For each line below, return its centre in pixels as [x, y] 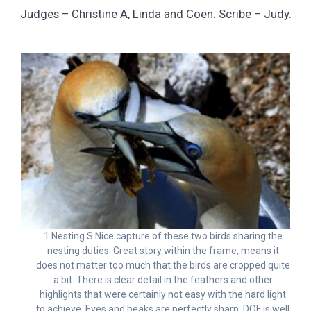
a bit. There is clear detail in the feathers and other [163, 280]
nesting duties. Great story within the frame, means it [163, 251]
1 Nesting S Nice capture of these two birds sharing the [163, 236]
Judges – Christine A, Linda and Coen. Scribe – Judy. [155, 14]
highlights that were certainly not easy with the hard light [163, 295]
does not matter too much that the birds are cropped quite [163, 266]
